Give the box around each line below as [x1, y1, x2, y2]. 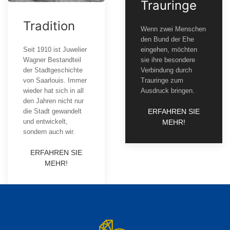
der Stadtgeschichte [23, 66, 83, 74]
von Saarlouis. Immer [23, 76, 87, 85]
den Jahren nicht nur [23, 97, 84, 105]
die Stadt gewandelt [23, 107, 82, 116]
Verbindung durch [141, 66, 192, 74]
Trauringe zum [141, 76, 183, 85]
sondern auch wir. [23, 128, 75, 136]
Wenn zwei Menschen [141, 25, 206, 33]
